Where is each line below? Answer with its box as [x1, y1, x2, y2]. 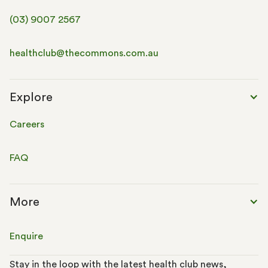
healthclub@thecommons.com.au [10, 47, 159, 59]
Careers [10, 118, 44, 130]
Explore [10, 89, 53, 105]
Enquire [10, 230, 43, 242]
